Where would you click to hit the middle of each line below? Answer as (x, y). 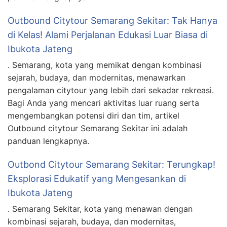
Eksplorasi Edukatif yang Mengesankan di (97, 178)
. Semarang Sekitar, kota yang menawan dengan (100, 209)
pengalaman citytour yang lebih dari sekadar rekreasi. (111, 90)
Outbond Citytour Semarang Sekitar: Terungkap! (111, 164)
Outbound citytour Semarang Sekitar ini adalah (98, 128)
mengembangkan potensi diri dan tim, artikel (93, 115)
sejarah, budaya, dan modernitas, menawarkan (97, 77)
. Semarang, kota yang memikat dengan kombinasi (105, 65)
